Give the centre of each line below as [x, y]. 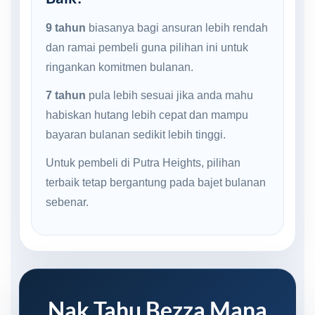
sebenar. [67, 202]
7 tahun [66, 95]
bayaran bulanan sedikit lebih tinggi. [136, 134]
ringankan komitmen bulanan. [120, 67]
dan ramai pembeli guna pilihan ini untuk [147, 47]
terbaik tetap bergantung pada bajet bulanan [156, 182]
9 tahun [66, 27]
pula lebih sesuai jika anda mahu [169, 95]
